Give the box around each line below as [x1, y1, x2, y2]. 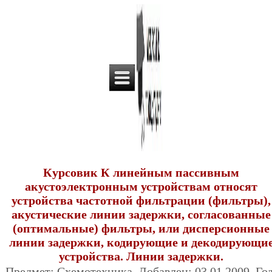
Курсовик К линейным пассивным [43, 166, 240, 179]
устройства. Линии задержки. [59, 250, 224, 263]
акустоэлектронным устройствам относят [25, 180, 258, 193]
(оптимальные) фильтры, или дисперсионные [13, 222, 270, 235]
